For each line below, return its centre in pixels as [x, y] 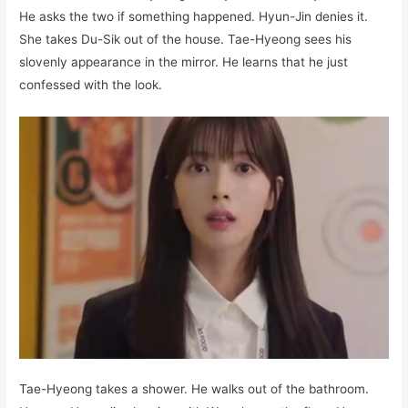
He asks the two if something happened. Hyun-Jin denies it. [194, 16]
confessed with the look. [91, 84]
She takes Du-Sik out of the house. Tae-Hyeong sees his [186, 39]
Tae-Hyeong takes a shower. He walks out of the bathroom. [194, 389]
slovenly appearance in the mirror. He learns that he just [184, 61]
